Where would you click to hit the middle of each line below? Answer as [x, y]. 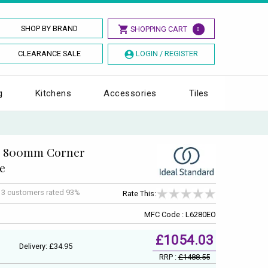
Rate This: [139, 194]
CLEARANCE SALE [50, 54]
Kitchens [53, 93]
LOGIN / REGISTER [167, 54]
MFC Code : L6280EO [180, 214]
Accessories [130, 93]
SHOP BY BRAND [50, 28]
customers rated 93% [44, 193]
